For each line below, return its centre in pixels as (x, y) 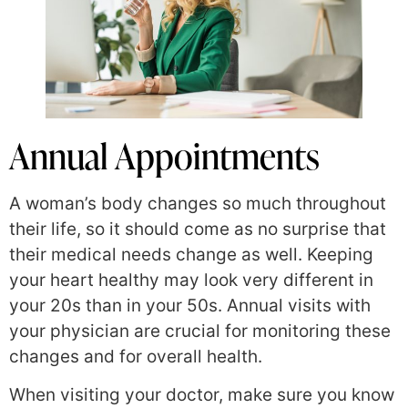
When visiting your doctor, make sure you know (202, 395)
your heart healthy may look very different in (191, 280)
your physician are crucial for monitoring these (200, 331)
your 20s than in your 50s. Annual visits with (190, 305)
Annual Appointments (164, 155)
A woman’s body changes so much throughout (198, 203)
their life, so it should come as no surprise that (198, 229)
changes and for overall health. (136, 356)
